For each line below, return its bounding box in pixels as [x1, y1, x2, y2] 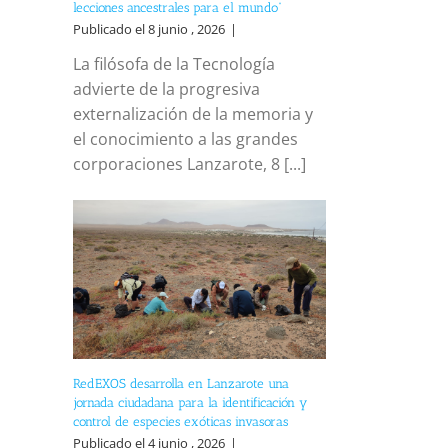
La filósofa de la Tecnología [73, 53, 275, 76]
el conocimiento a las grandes [73, 128, 298, 151]
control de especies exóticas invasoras [73, 414, 288, 430]
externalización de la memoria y [73, 103, 313, 126]
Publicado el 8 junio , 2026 [73, 20, 225, 39]
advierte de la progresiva [73, 78, 260, 101]
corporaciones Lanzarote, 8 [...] [73, 153, 306, 176]
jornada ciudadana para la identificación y [73, 395, 307, 411]
